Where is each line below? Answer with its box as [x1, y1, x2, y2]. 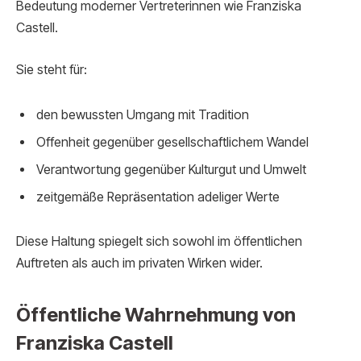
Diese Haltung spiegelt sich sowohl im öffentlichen [16, 234, 302, 250]
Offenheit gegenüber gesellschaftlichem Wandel [36, 134, 309, 150]
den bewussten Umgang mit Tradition [36, 106, 249, 122]
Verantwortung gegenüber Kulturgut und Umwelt [36, 161, 306, 177]
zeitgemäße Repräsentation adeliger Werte [36, 189, 280, 205]
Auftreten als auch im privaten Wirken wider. [16, 255, 263, 272]
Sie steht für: [16, 61, 87, 77]
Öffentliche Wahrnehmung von [16, 302, 296, 326]
